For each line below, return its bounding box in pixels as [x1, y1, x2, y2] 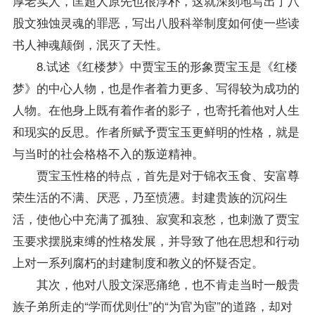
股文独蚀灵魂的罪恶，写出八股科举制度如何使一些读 [12, 13, 300, 31]
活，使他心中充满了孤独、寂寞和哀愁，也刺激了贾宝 [12, 209, 300, 227]
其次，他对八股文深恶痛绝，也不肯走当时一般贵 [12, 274, 300, 292]
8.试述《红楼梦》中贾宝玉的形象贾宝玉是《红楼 [12, 56, 297, 75]
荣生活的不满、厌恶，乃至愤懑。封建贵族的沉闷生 [12, 187, 288, 205]
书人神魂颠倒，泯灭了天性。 [12, 34, 168, 53]
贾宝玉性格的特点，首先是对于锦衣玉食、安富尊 [12, 165, 300, 184]
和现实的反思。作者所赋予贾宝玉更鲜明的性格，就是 [12, 122, 300, 140]
